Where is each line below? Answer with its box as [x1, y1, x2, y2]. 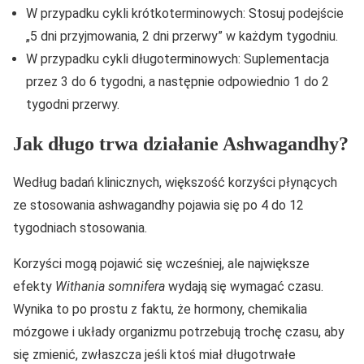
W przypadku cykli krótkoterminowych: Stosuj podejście [26, 6, 344, 22]
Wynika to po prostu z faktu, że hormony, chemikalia [13, 301, 307, 318]
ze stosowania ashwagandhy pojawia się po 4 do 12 [13, 197, 304, 214]
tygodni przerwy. [26, 97, 119, 113]
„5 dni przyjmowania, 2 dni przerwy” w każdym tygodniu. [26, 28, 338, 45]
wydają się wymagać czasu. [165, 279, 323, 295]
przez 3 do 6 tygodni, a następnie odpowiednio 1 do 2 [26, 74, 329, 90]
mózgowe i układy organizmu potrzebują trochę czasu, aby [13, 324, 344, 340]
